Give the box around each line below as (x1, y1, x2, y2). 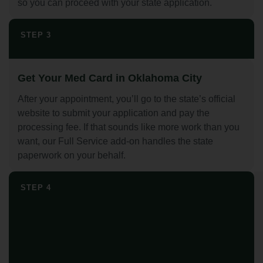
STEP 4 (21, 183, 51, 193)
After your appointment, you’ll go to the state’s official (18, 94, 235, 104)
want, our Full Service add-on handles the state (18, 136, 213, 147)
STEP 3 (21, 31, 51, 40)
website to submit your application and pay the (18, 108, 210, 119)
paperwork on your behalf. (18, 150, 126, 161)
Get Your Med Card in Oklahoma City (18, 72, 202, 85)
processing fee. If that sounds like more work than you (18, 122, 240, 133)
